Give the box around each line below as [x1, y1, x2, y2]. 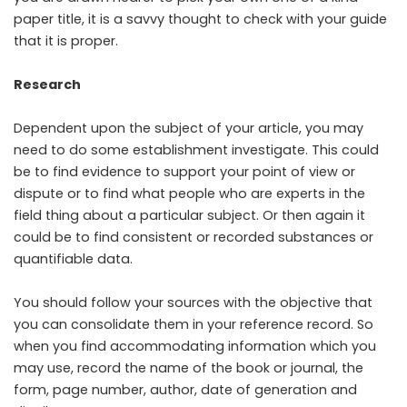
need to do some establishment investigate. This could [14, 141, 379, 159]
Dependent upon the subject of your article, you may [14, 119, 363, 137]
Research [14, 75, 81, 94]
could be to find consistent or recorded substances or [14, 228, 373, 246]
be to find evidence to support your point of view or [14, 163, 355, 181]
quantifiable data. [14, 250, 133, 268]
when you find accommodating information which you [14, 337, 376, 355]
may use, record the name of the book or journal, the [14, 359, 363, 377]
